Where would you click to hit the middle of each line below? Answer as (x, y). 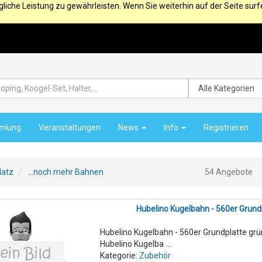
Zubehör (155, 256)
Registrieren (226, 127)
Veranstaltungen (70, 127)
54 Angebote (228, 172)
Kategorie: (119, 256)
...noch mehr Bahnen (66, 172)
